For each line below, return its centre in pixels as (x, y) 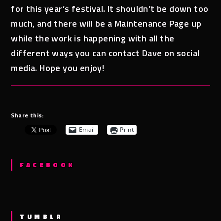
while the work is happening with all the (93, 38)
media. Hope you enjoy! (58, 68)
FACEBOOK (47, 165)
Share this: (27, 115)
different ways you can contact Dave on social (105, 53)
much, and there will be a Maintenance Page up (106, 23)
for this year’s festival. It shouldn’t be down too (110, 8)
